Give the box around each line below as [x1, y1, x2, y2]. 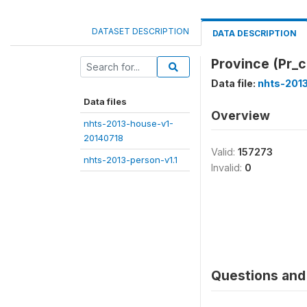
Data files [84, 96, 127, 107]
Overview [211, 108, 270, 123]
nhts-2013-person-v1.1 [84, 154, 177, 165]
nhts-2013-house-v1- [84, 118, 173, 129]
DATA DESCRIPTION [212, 28, 297, 38]
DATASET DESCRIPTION [92, 26, 189, 36]
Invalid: [211, 162, 245, 173]
